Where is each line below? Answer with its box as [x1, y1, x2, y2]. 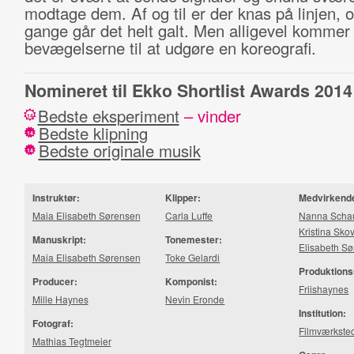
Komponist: [165, 274, 218, 288]
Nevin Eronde [165, 292, 225, 306]
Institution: [299, 306, 347, 320]
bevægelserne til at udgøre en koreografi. [24, 36, 316, 59]
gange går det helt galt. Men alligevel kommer [24, 19, 350, 42]
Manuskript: [32, 232, 86, 247]
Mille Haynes [32, 292, 88, 306]
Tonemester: [165, 232, 223, 247]
